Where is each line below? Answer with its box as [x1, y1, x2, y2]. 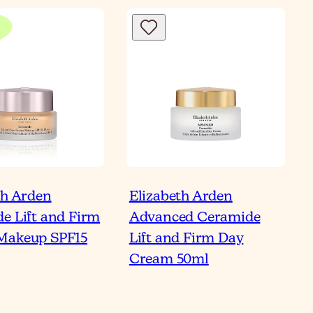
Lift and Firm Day [129, 231, 244, 247]
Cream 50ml [129, 252, 209, 268]
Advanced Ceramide [129, 210, 261, 226]
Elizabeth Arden [129, 189, 233, 205]
